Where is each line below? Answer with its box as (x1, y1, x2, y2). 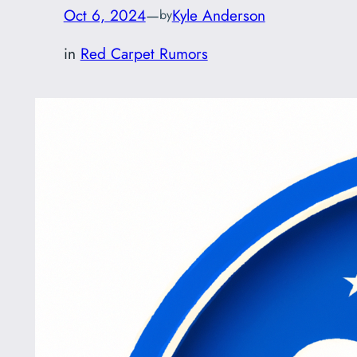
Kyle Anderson (171, 3, 265, 26)
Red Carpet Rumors (80, 41, 208, 65)
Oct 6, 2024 (63, 3, 146, 26)
